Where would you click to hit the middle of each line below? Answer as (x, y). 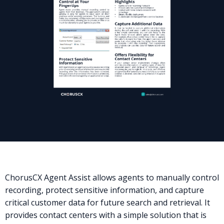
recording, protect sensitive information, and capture (104, 190)
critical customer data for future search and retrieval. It (107, 202)
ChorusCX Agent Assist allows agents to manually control (112, 177)
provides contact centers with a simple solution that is (106, 215)
